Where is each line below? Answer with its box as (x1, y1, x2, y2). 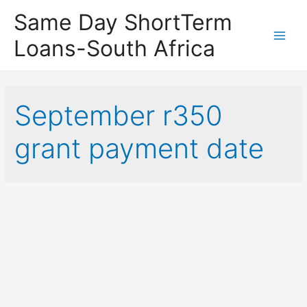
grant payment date (14, 132, 265, 166)
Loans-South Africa (14, 34, 215, 62)
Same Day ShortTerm (14, 8, 232, 36)
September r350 (14, 99, 223, 133)
